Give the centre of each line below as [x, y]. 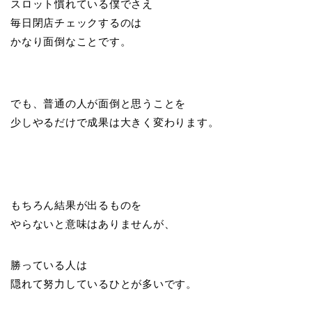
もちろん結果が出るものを [77, 205]
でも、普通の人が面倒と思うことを [99, 104]
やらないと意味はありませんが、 [93, 224]
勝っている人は [49, 265]
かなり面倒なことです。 [71, 42]
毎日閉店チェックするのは [77, 23]
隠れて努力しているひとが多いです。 [104, 284]
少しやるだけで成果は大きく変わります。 [115, 123]
